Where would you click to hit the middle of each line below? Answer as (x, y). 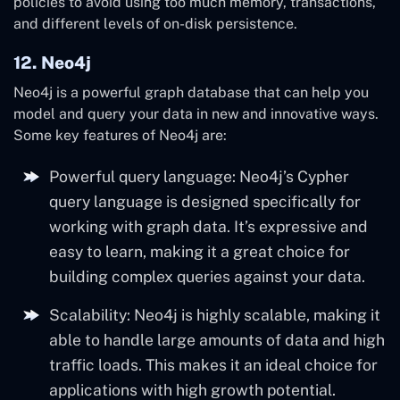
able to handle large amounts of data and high (217, 340)
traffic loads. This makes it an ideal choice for (213, 365)
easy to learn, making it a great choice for (200, 252)
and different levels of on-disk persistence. (155, 24)
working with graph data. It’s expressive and (208, 227)
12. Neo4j (52, 63)
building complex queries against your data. (207, 277)
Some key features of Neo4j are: (120, 136)
